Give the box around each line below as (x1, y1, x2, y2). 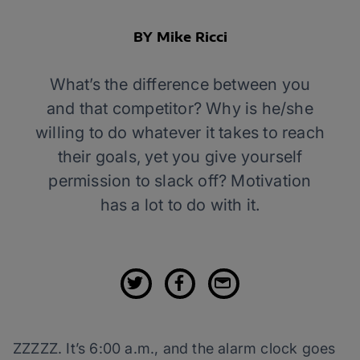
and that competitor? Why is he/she (47, 99, 313, 118)
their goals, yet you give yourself (57, 147, 303, 166)
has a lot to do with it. (100, 195, 260, 215)
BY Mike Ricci (133, 29, 227, 45)
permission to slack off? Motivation (48, 171, 312, 190)
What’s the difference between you (49, 75, 311, 94)
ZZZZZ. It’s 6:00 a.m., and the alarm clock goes (13, 340, 336, 358)
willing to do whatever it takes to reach (35, 123, 325, 142)
